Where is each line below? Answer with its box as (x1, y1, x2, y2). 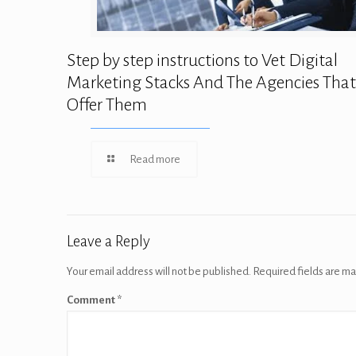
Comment (67, 293, 117, 306)
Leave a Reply (67, 232, 150, 250)
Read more (130, 153, 180, 165)
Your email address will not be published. (67, 265, 251, 277)
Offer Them (67, 95, 147, 114)
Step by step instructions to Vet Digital (67, 50, 338, 70)
